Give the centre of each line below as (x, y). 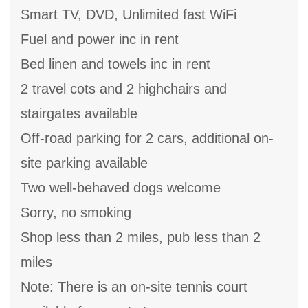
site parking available (84, 163)
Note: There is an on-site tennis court (134, 287)
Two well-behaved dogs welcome (121, 188)
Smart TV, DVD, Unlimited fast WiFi (129, 15)
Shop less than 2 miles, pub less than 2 (141, 238)
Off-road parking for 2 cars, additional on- (147, 139)
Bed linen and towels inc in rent (115, 64)
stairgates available (79, 114)
